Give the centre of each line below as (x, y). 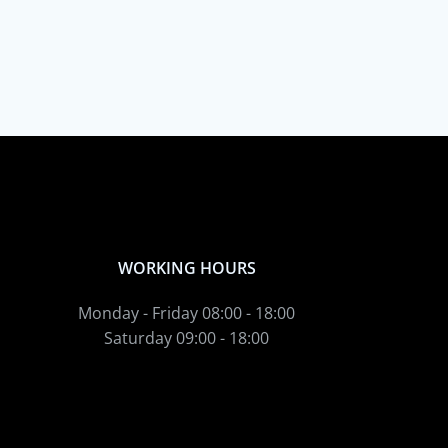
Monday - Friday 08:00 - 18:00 (187, 313)
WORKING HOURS (186, 268)
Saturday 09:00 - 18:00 (187, 338)
